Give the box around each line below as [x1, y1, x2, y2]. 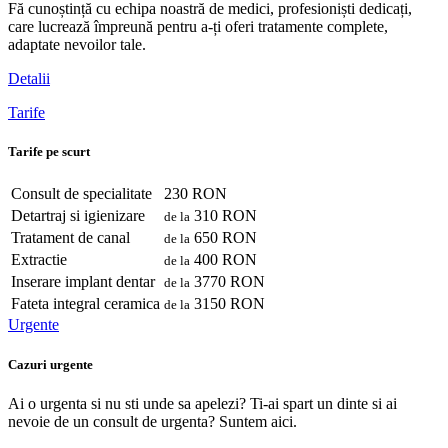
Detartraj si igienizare [11, 207, 145, 225]
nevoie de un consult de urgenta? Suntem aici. [8, 412, 297, 430]
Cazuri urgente [8, 356, 93, 372]
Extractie [11, 251, 67, 269]
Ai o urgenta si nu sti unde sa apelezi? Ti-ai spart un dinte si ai [8, 394, 397, 412]
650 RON [190, 229, 257, 247]
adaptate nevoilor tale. [8, 36, 146, 53]
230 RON [164, 185, 227, 203]
